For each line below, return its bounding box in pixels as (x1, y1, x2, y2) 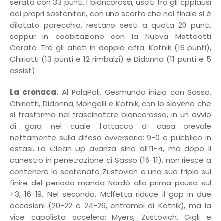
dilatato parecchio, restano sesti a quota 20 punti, (10, 19, 211, 30)
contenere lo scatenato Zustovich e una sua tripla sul (10, 166, 211, 177)
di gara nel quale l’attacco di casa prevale (10, 120, 211, 131)
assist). (10, 65, 37, 75)
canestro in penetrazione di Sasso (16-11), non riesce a (10, 154, 211, 165)
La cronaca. (10, 86, 58, 97)
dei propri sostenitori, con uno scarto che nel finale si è (10, 8, 211, 19)
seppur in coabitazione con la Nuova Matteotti (10, 31, 211, 41)
